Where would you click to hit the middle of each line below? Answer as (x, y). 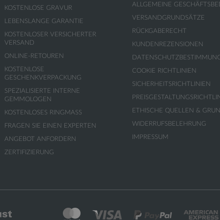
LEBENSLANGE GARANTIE (44, 21)
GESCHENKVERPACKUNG (43, 78)
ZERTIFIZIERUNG (29, 152)
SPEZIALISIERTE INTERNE (42, 91)
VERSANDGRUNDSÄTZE (168, 18)
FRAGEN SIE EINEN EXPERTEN (50, 126)
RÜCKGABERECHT (159, 31)
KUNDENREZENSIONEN (168, 44)
